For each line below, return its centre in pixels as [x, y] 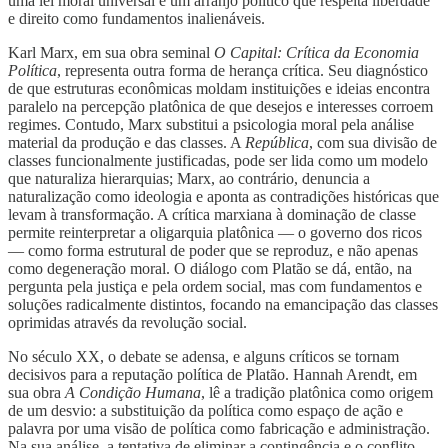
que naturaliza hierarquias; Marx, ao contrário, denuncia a [189, 178]
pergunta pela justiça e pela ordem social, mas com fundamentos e [215, 286]
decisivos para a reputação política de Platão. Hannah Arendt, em [212, 374]
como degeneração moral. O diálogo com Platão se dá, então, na [210, 268]
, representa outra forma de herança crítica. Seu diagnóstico [242, 70]
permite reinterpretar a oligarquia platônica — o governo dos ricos [215, 232]
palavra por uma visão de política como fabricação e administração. [219, 428]
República [277, 142]
